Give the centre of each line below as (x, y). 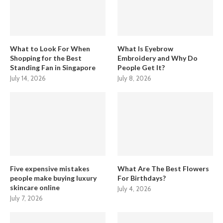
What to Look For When (50, 48)
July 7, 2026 (26, 198)
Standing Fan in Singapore (53, 67)
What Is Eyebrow (146, 48)
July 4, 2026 (135, 188)
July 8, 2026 (135, 78)
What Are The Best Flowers (164, 168)
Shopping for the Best (46, 58)
